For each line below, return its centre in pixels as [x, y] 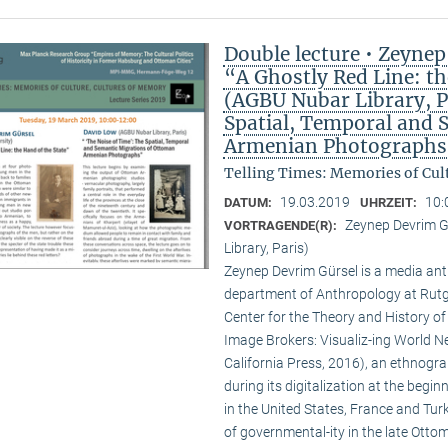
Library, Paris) [266, 248]
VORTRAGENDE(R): [281, 226]
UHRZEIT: [389, 203]
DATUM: [249, 203]
